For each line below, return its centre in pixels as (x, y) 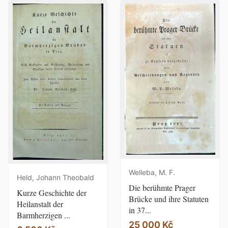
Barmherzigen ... (44, 215)
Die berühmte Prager (162, 187)
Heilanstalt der (40, 204)
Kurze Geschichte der (52, 192)
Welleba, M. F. (152, 172)
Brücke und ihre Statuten (169, 198)
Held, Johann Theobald (55, 177)
